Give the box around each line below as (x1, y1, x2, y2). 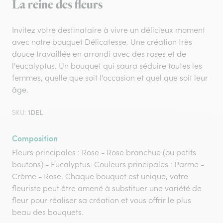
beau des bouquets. (12, 207, 84, 217)
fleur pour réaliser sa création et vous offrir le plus (12, 195, 191, 205)
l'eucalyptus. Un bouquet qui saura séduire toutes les (12, 61, 202, 71)
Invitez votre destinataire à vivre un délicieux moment (12, 25, 205, 35)
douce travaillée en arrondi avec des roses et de (12, 49, 186, 59)
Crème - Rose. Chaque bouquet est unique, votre (12, 171, 188, 181)
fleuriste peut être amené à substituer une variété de (12, 183, 202, 193)
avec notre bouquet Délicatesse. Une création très (12, 37, 192, 47)
